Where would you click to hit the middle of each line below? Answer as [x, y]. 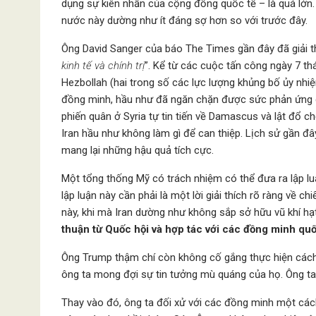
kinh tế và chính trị [103, 66]
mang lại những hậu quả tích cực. [138, 150]
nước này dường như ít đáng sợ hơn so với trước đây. [184, 20]
